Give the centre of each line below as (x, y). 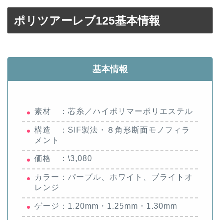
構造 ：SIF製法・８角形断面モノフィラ (112, 130)
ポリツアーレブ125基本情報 (87, 21)
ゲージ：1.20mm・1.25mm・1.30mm (106, 206)
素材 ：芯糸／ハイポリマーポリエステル (114, 111)
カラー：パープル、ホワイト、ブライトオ (114, 177)
